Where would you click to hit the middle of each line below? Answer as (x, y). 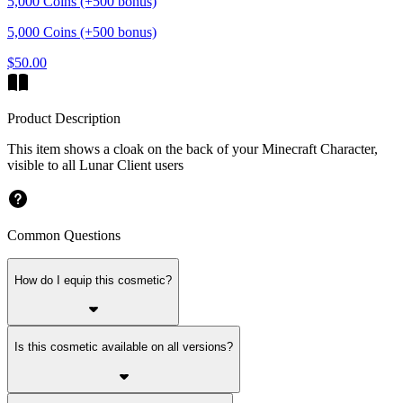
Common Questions (64, 236)
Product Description (64, 119)
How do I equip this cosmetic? (93, 280)
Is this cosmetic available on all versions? (124, 347)
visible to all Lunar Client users (95, 166)
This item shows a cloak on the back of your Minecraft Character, (193, 149)
